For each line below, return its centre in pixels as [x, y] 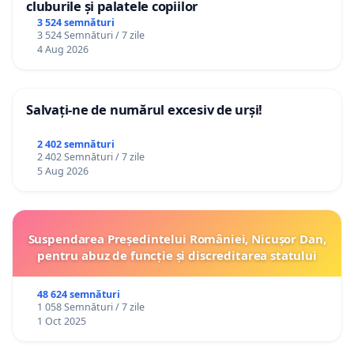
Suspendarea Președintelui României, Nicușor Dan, [177, 239]
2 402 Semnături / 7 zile [90, 157]
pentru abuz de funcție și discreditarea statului [177, 256]
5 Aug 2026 [62, 171]
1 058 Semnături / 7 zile [90, 307]
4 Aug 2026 [62, 50]
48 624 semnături [78, 295]
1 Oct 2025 [61, 322]
